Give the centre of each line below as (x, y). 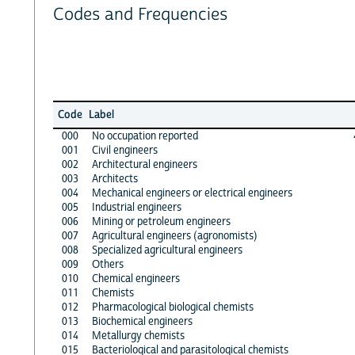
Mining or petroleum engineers (161, 221)
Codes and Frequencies (140, 15)
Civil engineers (124, 150)
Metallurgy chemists (138, 336)
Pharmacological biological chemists (172, 307)
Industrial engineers (136, 207)
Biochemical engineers (142, 321)
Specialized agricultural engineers (167, 250)
